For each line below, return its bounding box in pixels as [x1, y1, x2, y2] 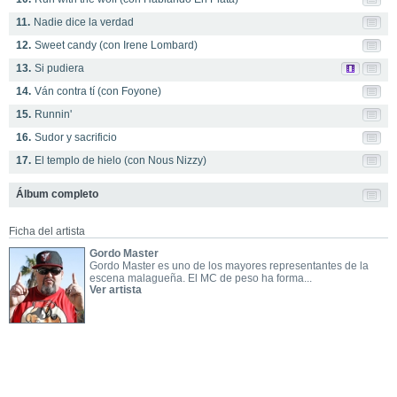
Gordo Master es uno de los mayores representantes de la [89, 260, 369, 272]
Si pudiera [35, 62, 84, 74]
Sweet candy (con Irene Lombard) [35, 39, 198, 51]
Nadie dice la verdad [34, 16, 134, 28]
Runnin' [35, 108, 72, 121]
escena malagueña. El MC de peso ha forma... [89, 272, 312, 284]
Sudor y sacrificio [35, 131, 117, 144]
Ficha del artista [9, 225, 85, 237]
